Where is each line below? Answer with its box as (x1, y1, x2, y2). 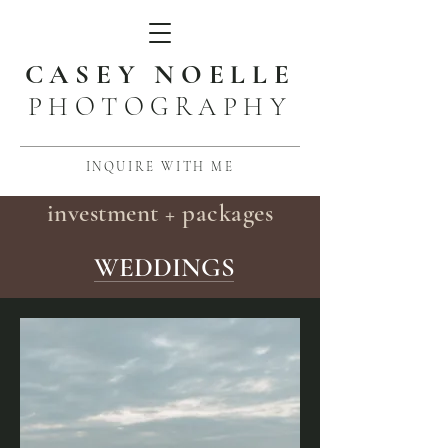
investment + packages (46, 198, 274, 228)
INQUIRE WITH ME (85, 159, 235, 175)
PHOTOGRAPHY (27, 91, 293, 122)
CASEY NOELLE (24, 58, 296, 91)
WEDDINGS (94, 251, 235, 284)
